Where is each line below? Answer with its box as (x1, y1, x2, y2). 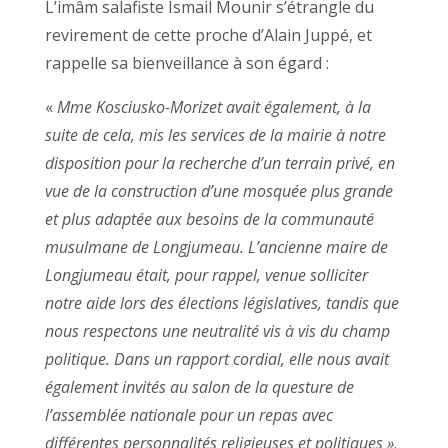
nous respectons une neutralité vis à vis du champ (44, 319, 390, 342)
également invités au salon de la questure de (44, 375, 354, 398)
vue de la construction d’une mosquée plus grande (44, 179, 393, 202)
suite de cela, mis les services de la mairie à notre (44, 123, 386, 146)
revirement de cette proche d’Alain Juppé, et (44, 23, 372, 46)
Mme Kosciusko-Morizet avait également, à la (56, 95, 371, 118)
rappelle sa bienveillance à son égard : (44, 51, 329, 74)
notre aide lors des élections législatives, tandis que (44, 291, 399, 314)
